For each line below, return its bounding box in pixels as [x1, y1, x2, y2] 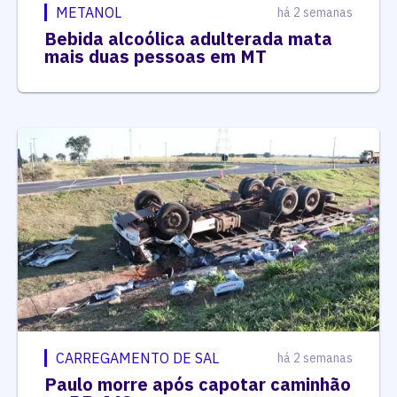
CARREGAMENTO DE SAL [56, 348, 219, 367]
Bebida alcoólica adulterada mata [44, 27, 332, 51]
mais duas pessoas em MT [44, 44, 267, 69]
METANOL [56, 4, 121, 22]
